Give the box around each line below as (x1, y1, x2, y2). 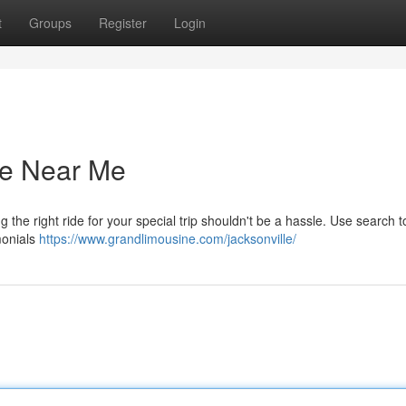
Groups (29, 14, 72, 32)
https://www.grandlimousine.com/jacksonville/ (39, 229, 296, 247)
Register (99, 14, 147, 32)
